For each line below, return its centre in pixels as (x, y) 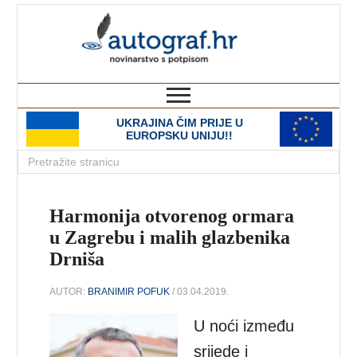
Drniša (77, 259)
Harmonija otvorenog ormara (172, 216)
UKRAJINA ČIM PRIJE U (179, 123)
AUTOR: (69, 291)
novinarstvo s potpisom (274, 75)
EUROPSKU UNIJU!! (179, 135)
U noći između (244, 326)
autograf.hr (271, 19)
